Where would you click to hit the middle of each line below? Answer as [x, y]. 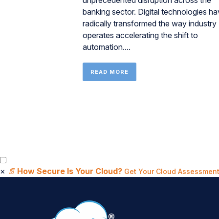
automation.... [107, 47]
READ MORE [109, 72]
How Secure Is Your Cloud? [70, 171]
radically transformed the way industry [150, 23]
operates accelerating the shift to [140, 35]
